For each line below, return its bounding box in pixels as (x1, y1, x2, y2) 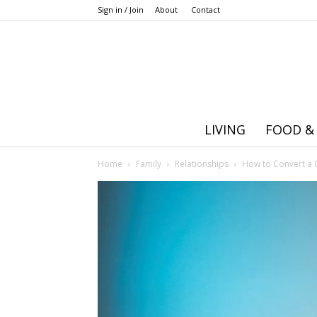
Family (136, 158, 161, 170)
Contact (191, 4, 220, 15)
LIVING (204, 121, 246, 138)
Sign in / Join (98, 4, 144, 15)
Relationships (175, 158, 229, 170)
